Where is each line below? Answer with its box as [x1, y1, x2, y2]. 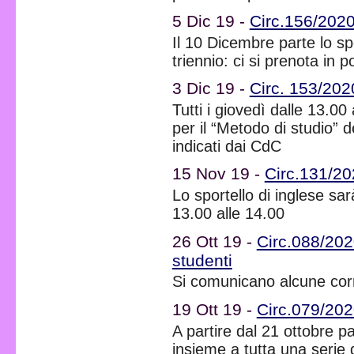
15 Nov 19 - [171, 164, 265, 183]
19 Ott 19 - [171, 299, 257, 318]
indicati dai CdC [171, 137, 281, 155]
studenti [171, 250, 232, 269]
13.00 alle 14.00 [171, 205, 284, 223]
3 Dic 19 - [171, 79, 250, 98]
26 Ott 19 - [171, 232, 257, 250]
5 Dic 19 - [171, 12, 250, 30]
